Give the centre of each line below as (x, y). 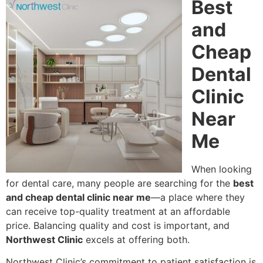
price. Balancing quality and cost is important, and (118, 225)
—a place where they (198, 197)
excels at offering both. (136, 239)
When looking (222, 169)
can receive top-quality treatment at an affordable (118, 211)
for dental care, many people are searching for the (119, 183)
